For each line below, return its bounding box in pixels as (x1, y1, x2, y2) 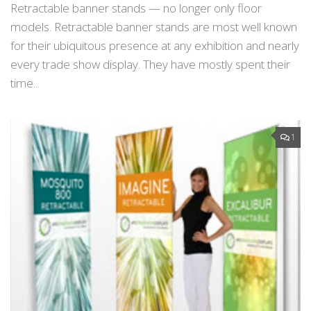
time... (10, 75, 40, 92)
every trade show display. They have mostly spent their (10, 56, 290, 73)
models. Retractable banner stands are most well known (10, 19, 297, 35)
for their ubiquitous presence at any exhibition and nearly (10, 37, 299, 54)
